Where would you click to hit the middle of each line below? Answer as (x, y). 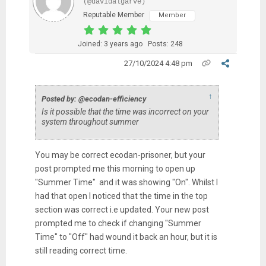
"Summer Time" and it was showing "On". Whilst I (126, 183)
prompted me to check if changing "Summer (118, 224)
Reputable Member (113, 15)
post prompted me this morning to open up (115, 169)
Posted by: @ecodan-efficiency (94, 99)
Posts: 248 (165, 44)
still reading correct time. (81, 251)
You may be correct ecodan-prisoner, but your (120, 155)
